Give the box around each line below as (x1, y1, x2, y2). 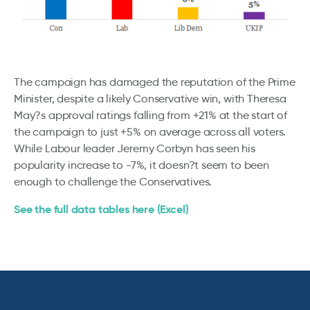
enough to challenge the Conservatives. (14, 175, 212, 189)
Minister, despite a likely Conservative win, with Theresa (14, 92, 286, 106)
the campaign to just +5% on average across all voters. (14, 125, 286, 139)
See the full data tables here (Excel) (14, 202, 189, 217)
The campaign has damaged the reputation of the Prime (14, 75, 295, 89)
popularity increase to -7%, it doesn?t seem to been (14, 158, 269, 172)
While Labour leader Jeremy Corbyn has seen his (14, 142, 255, 156)
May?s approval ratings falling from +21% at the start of (14, 109, 287, 122)
